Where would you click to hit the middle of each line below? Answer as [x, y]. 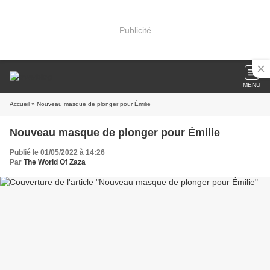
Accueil [20, 104]
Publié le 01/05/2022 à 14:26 [57, 152]
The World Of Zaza [55, 162]
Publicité [135, 30]
